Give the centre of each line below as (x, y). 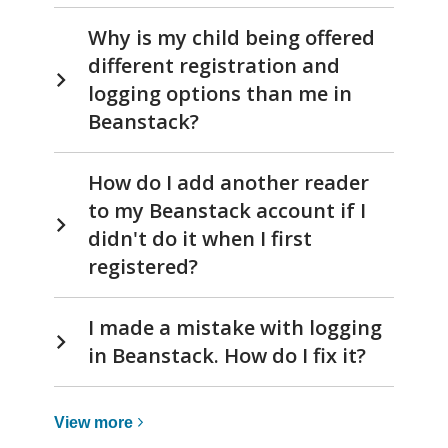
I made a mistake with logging (235, 327)
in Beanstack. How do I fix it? (227, 355)
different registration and (214, 65)
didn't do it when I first (200, 238)
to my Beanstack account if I (227, 210)
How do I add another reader (228, 182)
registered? (143, 266)
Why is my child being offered (231, 37)
